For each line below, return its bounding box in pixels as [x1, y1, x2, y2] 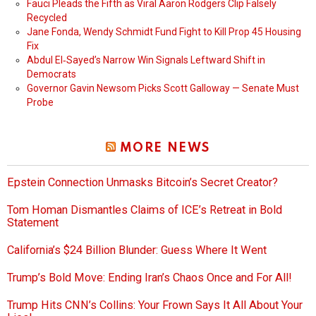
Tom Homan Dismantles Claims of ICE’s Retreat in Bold [7, 203, 282, 217]
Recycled [27, 12, 67, 24]
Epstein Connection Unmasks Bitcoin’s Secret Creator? [7, 176, 278, 190]
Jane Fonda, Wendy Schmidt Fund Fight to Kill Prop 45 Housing [27, 26, 301, 38]
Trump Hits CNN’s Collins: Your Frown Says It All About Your [7, 298, 303, 312]
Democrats [27, 68, 76, 80]
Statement [7, 216, 59, 230]
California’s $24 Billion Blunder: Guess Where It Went [7, 243, 267, 257]
